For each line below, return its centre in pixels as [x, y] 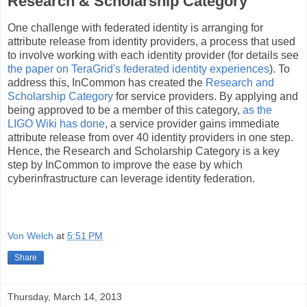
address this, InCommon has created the [107, 83]
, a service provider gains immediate [192, 124]
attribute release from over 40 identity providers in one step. [150, 138]
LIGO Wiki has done [56, 124]
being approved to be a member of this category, [125, 110]
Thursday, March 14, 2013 [65, 296]
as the [257, 110]
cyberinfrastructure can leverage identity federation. [131, 179]
